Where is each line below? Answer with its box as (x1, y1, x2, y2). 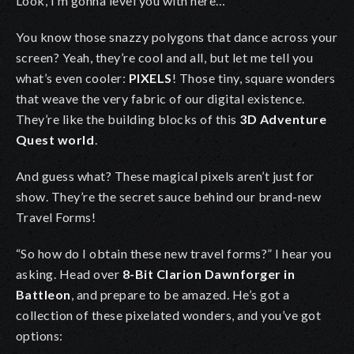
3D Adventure (239, 111, 327, 126)
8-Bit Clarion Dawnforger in (122, 265, 296, 281)
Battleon (16, 286, 71, 302)
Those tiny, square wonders (176, 70, 336, 85)
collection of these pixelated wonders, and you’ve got (16, 307, 322, 322)
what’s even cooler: (16, 70, 129, 85)
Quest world (16, 131, 95, 147)
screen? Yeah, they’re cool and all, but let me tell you (16, 49, 314, 65)
